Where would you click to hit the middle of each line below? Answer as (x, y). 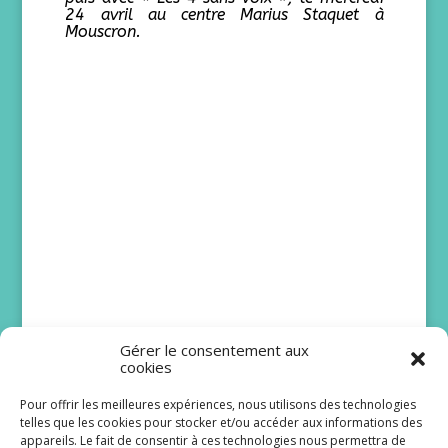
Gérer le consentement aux (214, 350)
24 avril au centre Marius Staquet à (224, 14)
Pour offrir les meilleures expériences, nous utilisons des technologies (218, 404)
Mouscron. (103, 31)
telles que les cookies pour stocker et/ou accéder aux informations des (221, 422)
